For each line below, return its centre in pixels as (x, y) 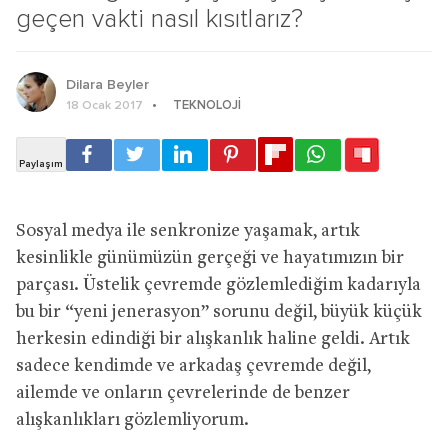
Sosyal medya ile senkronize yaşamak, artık (188, 231)
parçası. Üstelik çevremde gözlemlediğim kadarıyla (218, 285)
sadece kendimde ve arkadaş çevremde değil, (193, 366)
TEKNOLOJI (207, 105)
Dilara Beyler (107, 84)
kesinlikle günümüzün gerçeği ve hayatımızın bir (210, 258)
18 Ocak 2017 (104, 105)
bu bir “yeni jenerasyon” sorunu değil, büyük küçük (219, 312)
